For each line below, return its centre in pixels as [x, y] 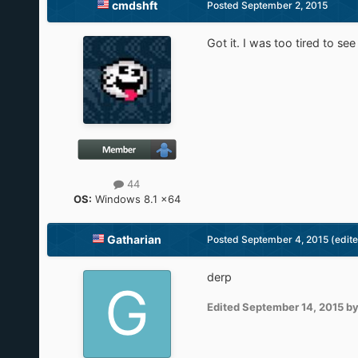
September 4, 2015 [284, 240]
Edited [224, 306]
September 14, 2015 [292, 306]
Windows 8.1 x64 [136, 199]
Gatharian [135, 240]
